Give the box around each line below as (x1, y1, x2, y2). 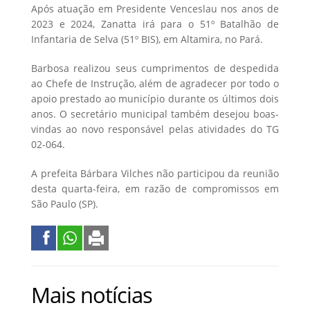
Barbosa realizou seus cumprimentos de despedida (31, 61, 279, 75)
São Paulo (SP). (31, 197, 98, 210)
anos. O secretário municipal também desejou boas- (31, 107, 279, 120)
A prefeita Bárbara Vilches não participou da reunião (31, 166, 279, 180)
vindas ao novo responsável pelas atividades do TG (31, 122, 279, 136)
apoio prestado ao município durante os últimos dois (31, 91, 279, 105)
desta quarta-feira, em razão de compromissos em (31, 181, 279, 195)
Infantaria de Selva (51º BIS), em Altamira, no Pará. (31, 32, 263, 46)
